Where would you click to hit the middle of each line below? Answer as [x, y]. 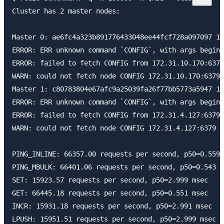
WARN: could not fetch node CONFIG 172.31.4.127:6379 [114, 128]
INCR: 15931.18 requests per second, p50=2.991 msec [112, 206]
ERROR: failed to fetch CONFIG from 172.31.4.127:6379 [116, 115]
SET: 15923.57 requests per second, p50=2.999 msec [110, 180]
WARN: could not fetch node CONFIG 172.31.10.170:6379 [116, 76]
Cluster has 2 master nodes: [66, 11]
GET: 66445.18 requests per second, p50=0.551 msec [110, 193]
